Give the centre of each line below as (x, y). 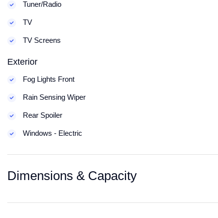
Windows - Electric (52, 133)
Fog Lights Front (48, 79)
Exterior (22, 62)
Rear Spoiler (42, 115)
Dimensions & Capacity (72, 176)
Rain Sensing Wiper (53, 97)
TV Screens (41, 40)
